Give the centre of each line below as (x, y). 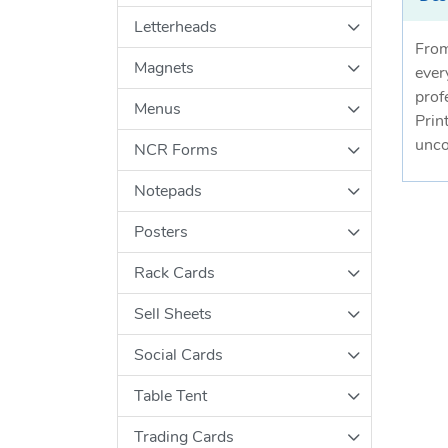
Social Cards (178, 354)
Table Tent (170, 395)
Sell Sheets (173, 313)
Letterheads (175, 26)
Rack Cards (174, 272)
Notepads (168, 190)
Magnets (164, 67)
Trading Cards (184, 436)
